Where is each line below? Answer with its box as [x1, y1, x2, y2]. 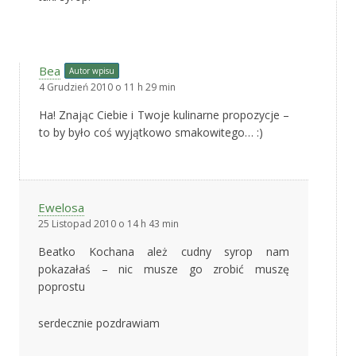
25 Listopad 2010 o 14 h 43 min [38, 216, 179, 230]
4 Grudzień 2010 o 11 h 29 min [39, 79, 176, 94]
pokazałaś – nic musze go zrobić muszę [38, 261, 289, 277]
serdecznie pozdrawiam [38, 315, 160, 331]
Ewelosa [38, 199, 84, 215]
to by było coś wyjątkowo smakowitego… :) [39, 124, 263, 140]
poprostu [38, 278, 85, 294]
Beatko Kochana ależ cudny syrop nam [38, 243, 289, 259]
